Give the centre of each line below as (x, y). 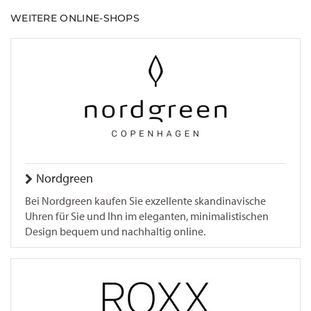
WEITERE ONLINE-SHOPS (75, 18)
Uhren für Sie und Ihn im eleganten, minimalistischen (147, 216)
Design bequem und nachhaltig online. (115, 232)
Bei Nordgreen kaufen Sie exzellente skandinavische (145, 201)
